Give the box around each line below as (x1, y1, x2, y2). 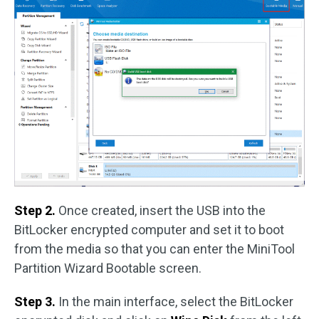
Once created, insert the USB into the (58, 202, 266, 218)
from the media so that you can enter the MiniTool (14, 241, 295, 256)
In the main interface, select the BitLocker (58, 293, 293, 309)
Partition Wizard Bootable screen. (14, 260, 202, 276)
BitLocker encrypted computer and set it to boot (14, 221, 284, 237)
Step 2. (14, 202, 58, 218)
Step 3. (14, 293, 58, 309)
